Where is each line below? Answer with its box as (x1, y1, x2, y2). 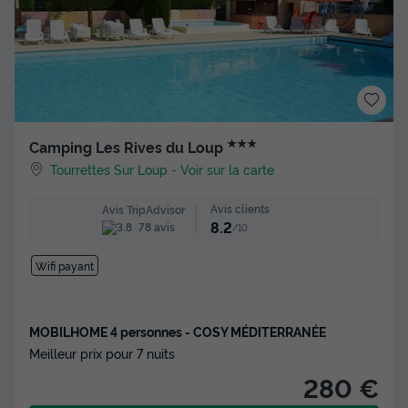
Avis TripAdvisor (101, 200, 185, 217)
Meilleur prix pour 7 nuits (29, 344, 175, 362)
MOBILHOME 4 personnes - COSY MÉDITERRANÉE (29, 322, 326, 341)
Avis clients (209, 200, 270, 217)
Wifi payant (35, 258, 94, 274)
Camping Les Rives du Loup (29, 137, 227, 158)
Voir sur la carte (180, 160, 275, 178)
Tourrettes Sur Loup (50, 160, 168, 178)
